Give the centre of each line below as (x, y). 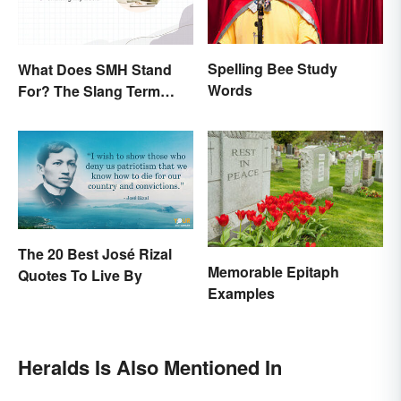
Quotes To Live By (80, 276)
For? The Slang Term (89, 90)
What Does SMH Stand (95, 69)
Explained (52, 112)
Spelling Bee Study (273, 69)
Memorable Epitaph (273, 272)
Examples (241, 294)
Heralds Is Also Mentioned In (150, 367)
